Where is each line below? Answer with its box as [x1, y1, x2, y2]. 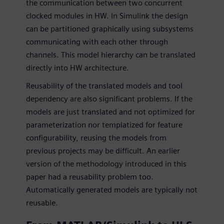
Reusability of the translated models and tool [26, 80, 182, 90]
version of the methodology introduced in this [26, 158, 186, 168]
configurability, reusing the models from [26, 132, 166, 142]
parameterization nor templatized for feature [26, 119, 182, 129]
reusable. [26, 197, 58, 207]
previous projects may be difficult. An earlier [26, 145, 180, 155]
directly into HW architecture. [26, 62, 129, 72]
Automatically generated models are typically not [26, 184, 197, 194]
